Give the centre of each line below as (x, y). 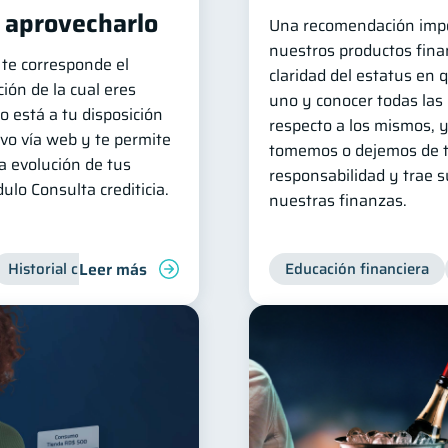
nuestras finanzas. (338, 200)
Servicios (198, 269)
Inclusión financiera (328, 269)
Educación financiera (357, 269)
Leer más (113, 269)
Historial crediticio (71, 269)
